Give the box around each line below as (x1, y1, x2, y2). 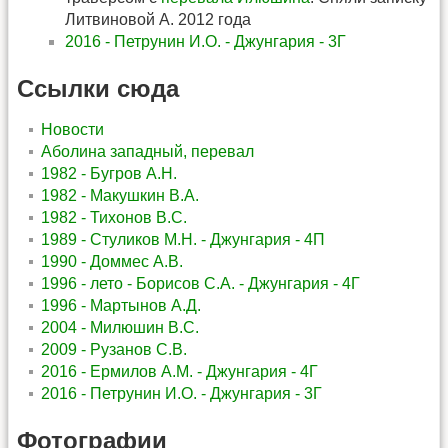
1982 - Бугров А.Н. (41, 164, 177, 182)
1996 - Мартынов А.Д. (41, 296, 201, 314)
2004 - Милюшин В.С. (41, 318, 199, 336)
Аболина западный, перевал (41, 142, 254, 160)
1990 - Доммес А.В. (41, 252, 183, 270)
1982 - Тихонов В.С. (41, 208, 187, 226)
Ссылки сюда (17, 74, 179, 102)
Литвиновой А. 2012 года (65, 10, 251, 28)
